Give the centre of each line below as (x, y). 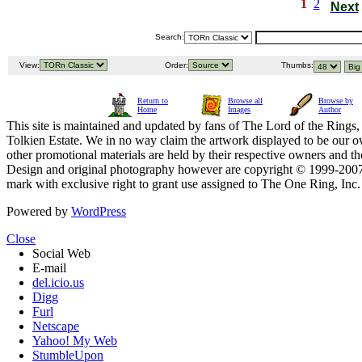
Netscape (56, 326)
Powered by (39, 212)
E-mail (49, 268)
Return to (153, 101)
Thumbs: (296, 65)
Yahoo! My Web (75, 341)
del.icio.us (58, 283)
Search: (170, 37)
